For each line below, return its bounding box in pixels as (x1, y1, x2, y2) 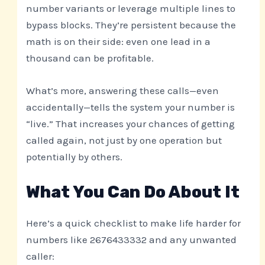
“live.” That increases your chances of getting (26, 118, 235, 130)
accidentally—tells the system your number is (26, 101, 235, 114)
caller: (26, 250, 55, 262)
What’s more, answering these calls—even (26, 85, 219, 97)
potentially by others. (26, 151, 123, 163)
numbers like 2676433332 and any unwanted (26, 233, 237, 245)
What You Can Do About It (26, 182, 240, 202)
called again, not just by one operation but (26, 134, 222, 147)
